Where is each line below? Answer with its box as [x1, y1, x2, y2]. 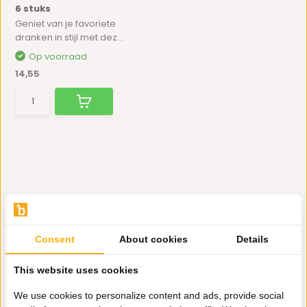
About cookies [119, 234, 188, 245]
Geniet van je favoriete [15, 17, 116, 30]
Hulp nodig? [97, 246, 168, 262]
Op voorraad [29, 50, 88, 63]
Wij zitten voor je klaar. [97, 266, 197, 279]
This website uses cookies [14, 265, 138, 275]
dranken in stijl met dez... [15, 31, 124, 44]
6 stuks [15, 2, 51, 15]
